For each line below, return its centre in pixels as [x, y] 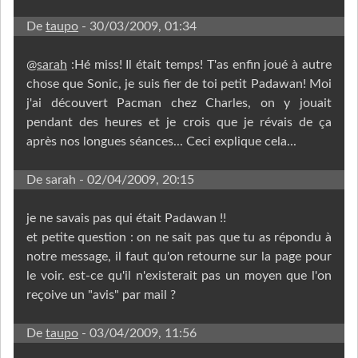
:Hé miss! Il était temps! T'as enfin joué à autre [199, 64]
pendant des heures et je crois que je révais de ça [179, 122]
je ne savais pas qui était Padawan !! [126, 218]
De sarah [51, 179]
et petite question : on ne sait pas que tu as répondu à [179, 237]
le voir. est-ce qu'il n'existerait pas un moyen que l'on [179, 275]
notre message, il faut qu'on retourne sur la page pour [179, 256]
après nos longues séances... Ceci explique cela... [161, 141]
